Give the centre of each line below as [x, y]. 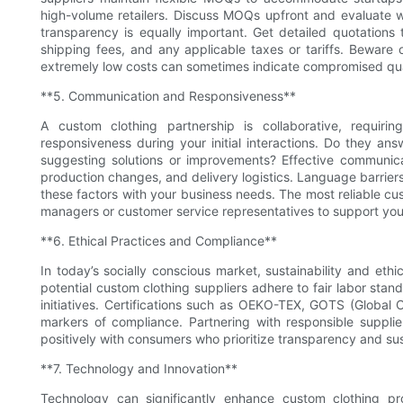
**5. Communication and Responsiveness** [168, 96]
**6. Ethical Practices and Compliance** [159, 241]
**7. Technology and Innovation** [139, 369]
